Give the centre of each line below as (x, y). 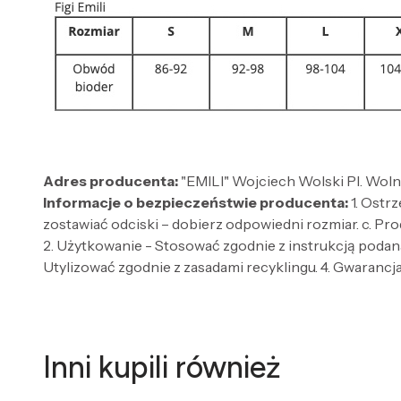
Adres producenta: (111, 181)
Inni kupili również (162, 367)
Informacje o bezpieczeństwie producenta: (196, 202)
